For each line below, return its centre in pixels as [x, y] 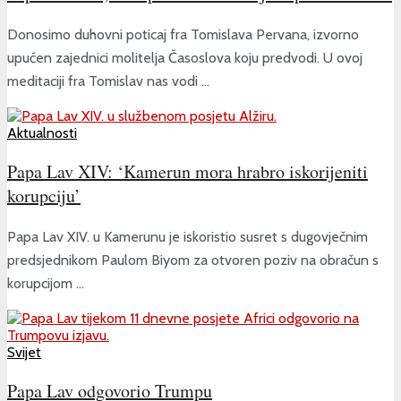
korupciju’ [44, 195]
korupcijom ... [46, 283]
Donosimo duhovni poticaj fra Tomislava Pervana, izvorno [183, 34]
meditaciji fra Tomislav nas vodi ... [108, 81]
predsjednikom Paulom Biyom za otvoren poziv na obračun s [193, 260]
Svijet [24, 352]
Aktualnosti [42, 132]
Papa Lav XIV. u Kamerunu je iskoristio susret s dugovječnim [188, 236]
